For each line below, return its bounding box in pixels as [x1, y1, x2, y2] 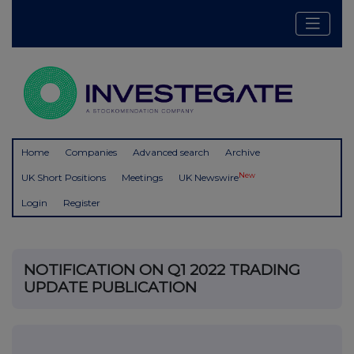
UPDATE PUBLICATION [24, 278, 197, 297]
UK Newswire [179, 171, 239, 184]
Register [63, 197, 100, 209]
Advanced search [133, 146, 209, 159]
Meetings [122, 171, 163, 184]
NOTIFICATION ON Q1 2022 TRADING [24, 261, 300, 280]
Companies [65, 146, 117, 159]
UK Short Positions [21, 171, 106, 184]
